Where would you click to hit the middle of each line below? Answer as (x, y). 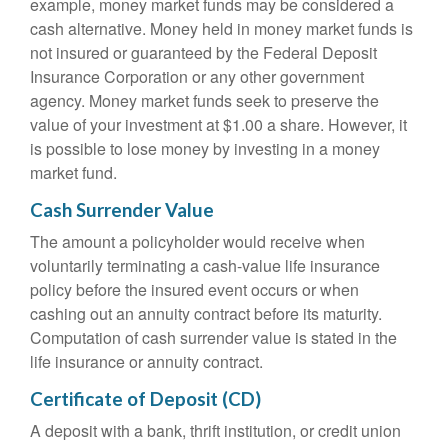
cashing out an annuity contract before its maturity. (206, 313)
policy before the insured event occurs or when (194, 289)
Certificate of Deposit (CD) (145, 399)
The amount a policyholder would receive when (197, 241)
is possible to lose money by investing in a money (205, 148)
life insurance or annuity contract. (146, 361)
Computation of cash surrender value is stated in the (213, 337)
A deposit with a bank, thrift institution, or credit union (215, 430)
